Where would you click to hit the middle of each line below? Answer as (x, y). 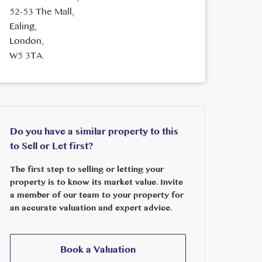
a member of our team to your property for (96, 196)
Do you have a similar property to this (94, 132)
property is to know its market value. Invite (96, 183)
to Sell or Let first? (51, 147)
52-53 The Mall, (42, 12)
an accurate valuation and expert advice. (91, 208)
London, (26, 42)
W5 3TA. (26, 56)
